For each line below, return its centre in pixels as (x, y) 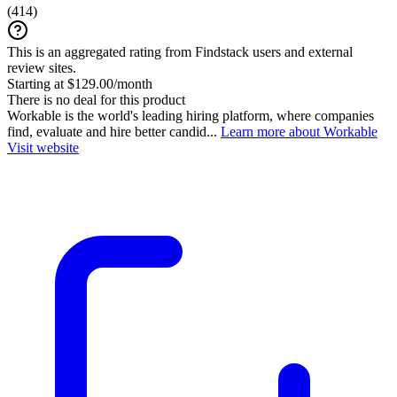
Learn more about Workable (299, 131)
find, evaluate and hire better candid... (114, 131)
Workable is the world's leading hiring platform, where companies (191, 115)
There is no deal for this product (96, 99)
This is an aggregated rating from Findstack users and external (180, 51)
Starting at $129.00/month (80, 83)
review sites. (42, 67)
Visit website (43, 147)
